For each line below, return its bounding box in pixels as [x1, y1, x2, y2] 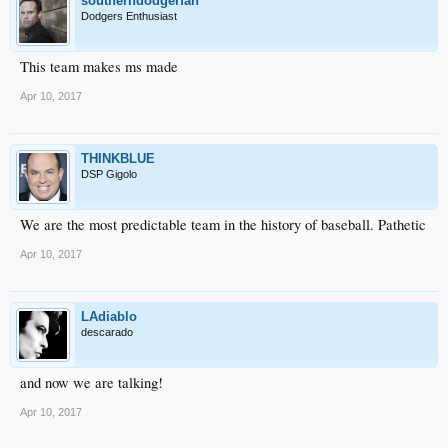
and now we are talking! [20, 372, 163, 392]
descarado [81, 325, 133, 338]
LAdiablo [81, 308, 137, 324]
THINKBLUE [81, 150, 155, 166]
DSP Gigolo [81, 167, 137, 180]
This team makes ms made [20, 56, 178, 76]
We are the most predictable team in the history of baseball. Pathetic [20, 214, 426, 234]
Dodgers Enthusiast [81, 9, 177, 22]
